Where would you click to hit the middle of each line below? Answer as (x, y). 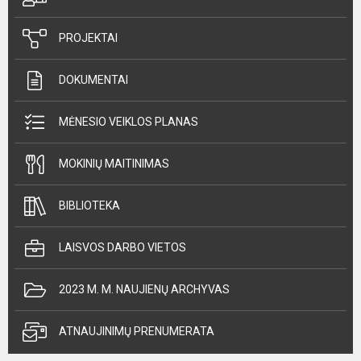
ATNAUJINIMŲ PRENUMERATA (137, 332)
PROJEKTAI (88, 38)
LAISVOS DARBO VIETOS (122, 248)
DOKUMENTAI (93, 80)
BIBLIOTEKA (89, 206)
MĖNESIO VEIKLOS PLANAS (129, 122)
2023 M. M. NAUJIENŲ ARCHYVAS (144, 290)
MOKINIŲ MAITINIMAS (114, 164)
